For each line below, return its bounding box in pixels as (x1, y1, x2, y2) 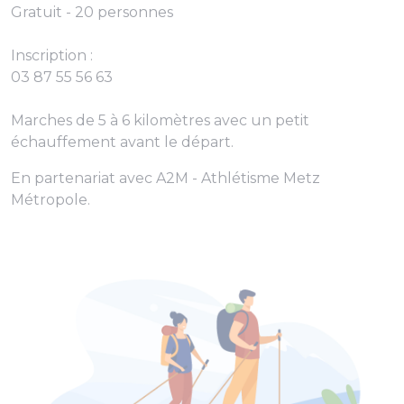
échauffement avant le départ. (11, 133, 234, 151)
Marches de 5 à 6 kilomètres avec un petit (11, 112, 309, 130)
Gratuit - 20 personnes (11, 4, 173, 22)
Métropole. (11, 191, 90, 209)
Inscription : (11, 47, 93, 65)
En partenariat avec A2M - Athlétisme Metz (11, 170, 320, 188)
